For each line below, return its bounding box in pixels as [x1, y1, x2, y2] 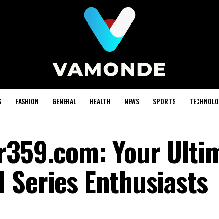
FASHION [15, 96, 39, 106]
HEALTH [89, 96, 110, 106]
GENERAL [52, 96, 76, 106]
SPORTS [153, 96, 175, 106]
